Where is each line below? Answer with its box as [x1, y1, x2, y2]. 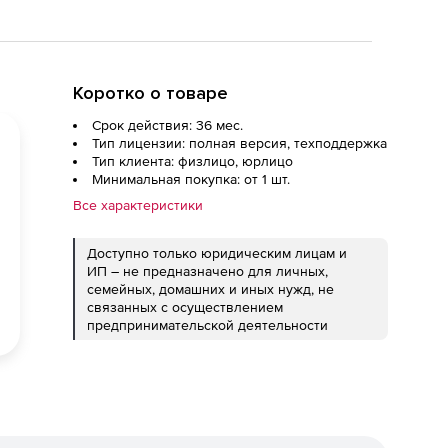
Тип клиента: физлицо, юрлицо [92, 153, 293, 169]
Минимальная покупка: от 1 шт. [92, 171, 290, 187]
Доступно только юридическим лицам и [87, 245, 347, 261]
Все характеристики [73, 197, 203, 213]
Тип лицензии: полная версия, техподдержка [92, 135, 387, 151]
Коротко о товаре [73, 82, 228, 104]
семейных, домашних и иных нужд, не [87, 281, 334, 297]
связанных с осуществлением [87, 299, 283, 315]
